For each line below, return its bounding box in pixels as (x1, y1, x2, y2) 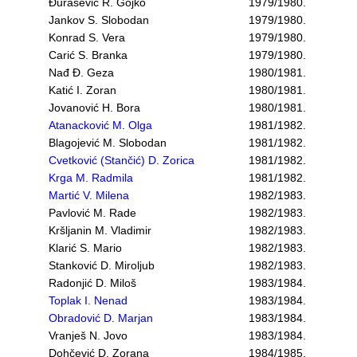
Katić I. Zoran (49, 84, 116, 96)
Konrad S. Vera (49, 31, 125, 44)
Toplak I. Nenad (49, 294, 127, 307)
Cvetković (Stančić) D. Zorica (49, 154, 194, 167)
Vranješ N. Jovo (49, 329, 127, 342)
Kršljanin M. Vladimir (49, 224, 151, 237)
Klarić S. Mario (49, 241, 122, 254)
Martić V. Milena (49, 189, 129, 202)
